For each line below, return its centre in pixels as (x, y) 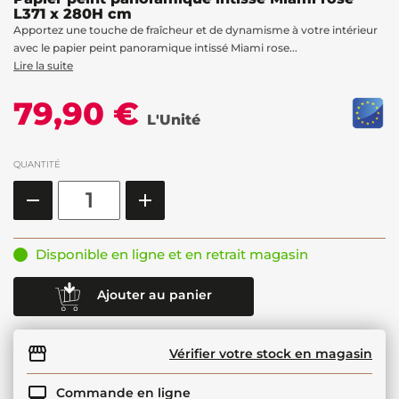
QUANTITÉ (37, 164)
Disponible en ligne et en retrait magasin (172, 254)
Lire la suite (43, 65)
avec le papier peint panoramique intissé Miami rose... (155, 47)
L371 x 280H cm (73, 13)
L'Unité (174, 119)
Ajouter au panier (155, 295)
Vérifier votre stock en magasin (271, 353)
